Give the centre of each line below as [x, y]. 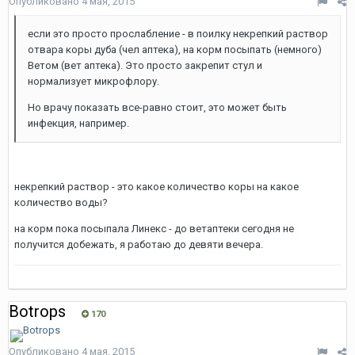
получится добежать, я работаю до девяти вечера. [139, 244]
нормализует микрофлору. [94, 81]
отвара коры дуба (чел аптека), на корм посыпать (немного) [175, 50]
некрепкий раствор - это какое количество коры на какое [157, 187]
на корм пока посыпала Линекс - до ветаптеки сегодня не [154, 229]
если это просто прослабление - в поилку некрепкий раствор [178, 34]
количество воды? [61, 202]
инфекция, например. [78, 123]
